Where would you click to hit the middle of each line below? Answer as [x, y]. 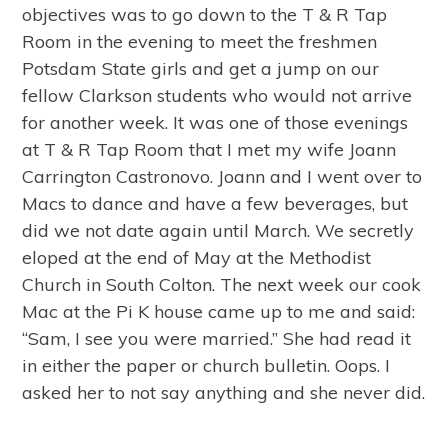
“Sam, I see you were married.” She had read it [217, 338]
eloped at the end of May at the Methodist [197, 257]
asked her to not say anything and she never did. [224, 392]
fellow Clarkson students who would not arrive [217, 95]
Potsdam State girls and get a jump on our [201, 68]
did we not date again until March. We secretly [218, 230]
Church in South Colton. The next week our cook [222, 284]
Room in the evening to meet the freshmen [200, 41]
